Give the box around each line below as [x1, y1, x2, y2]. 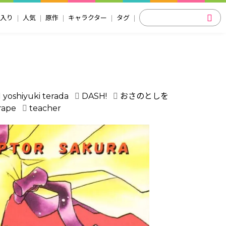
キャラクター [68, 14, 107, 22]
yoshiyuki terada [3, 91, 69, 101]
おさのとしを [120, 91, 168, 101]
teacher [29, 103, 61, 113]
